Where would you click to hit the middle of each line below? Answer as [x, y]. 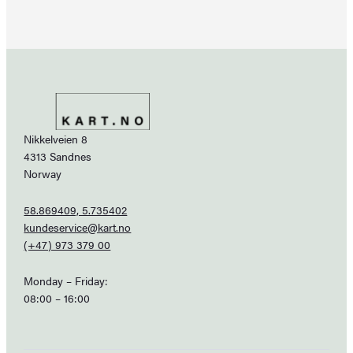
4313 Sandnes [58, 156]
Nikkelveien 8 [56, 139]
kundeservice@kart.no [78, 227]
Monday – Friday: [66, 281]
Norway [43, 174]
